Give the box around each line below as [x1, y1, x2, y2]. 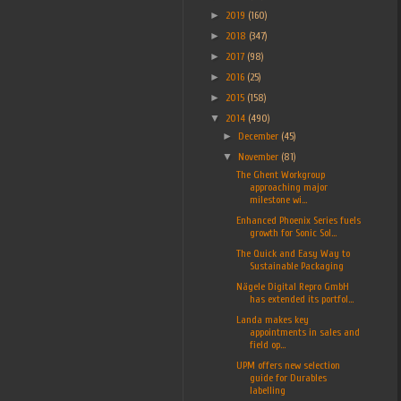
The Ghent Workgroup [235, 167, 325, 181]
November [238, 149, 282, 163]
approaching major [249, 180, 328, 193]
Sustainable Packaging [249, 259, 344, 272]
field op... [249, 337, 286, 351]
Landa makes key [235, 312, 309, 326]
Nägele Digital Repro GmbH [235, 279, 349, 293]
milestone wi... [249, 192, 307, 206]
